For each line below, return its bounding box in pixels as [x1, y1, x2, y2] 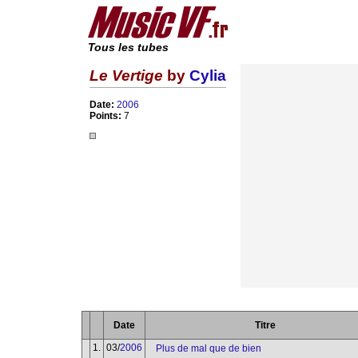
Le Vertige [89, 66, 163, 84]
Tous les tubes [88, 42, 169, 54]
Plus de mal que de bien [156, 342, 261, 354]
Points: [89, 110, 124, 122]
